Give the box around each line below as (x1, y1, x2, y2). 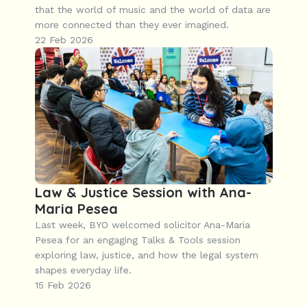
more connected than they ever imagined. (34, 19, 229, 30)
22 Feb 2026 (34, 34, 93, 45)
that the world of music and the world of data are (34, 4, 271, 15)
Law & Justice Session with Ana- (34, 184, 251, 201)
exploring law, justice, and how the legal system (34, 249, 258, 260)
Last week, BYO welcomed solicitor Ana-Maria (34, 219, 250, 230)
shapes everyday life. (34, 265, 132, 275)
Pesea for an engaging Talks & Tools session (34, 234, 241, 245)
